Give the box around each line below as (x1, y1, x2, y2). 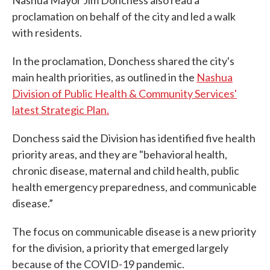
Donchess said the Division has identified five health (12, 131, 256, 145)
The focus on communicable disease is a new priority (12, 225, 256, 239)
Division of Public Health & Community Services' (12, 87, 237, 101)
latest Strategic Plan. (12, 103, 109, 117)
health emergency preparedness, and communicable (12, 180, 257, 194)
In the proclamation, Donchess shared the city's (12, 54, 234, 68)
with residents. (12, 26, 82, 40)
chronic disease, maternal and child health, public (12, 164, 239, 178)
